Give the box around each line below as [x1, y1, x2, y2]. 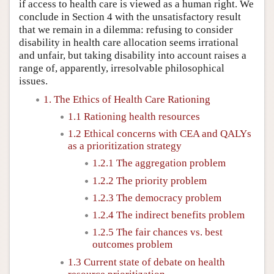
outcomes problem [92, 239, 172, 251]
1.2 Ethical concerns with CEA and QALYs [68, 128, 251, 139]
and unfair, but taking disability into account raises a [19, 49, 246, 61]
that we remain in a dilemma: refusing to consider [19, 23, 233, 35]
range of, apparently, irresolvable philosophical [19, 62, 224, 74]
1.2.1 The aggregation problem [92, 157, 226, 169]
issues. [19, 75, 48, 87]
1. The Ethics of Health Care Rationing [43, 93, 210, 105]
